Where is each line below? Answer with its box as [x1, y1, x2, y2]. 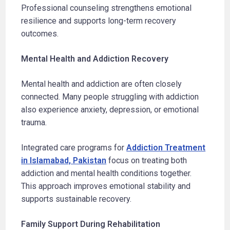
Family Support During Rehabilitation [21, 219, 161, 229]
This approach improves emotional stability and [21, 181, 191, 191]
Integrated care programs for [21, 142, 127, 152]
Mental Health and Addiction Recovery [21, 53, 169, 64]
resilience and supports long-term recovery [21, 15, 177, 26]
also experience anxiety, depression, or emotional [21, 104, 199, 114]
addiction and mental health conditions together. [21, 168, 192, 178]
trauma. [21, 117, 47, 127]
